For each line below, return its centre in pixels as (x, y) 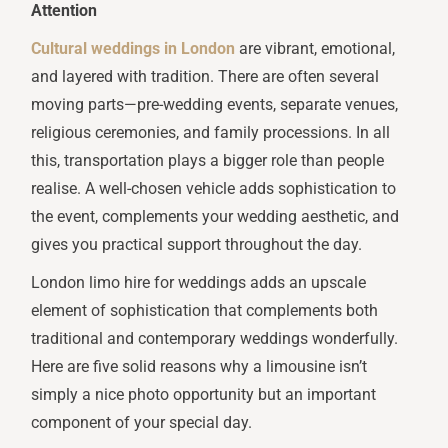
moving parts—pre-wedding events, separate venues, (215, 105)
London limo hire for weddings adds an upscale (199, 283)
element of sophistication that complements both (205, 311)
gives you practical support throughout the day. (197, 245)
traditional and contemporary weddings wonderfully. (215, 339)
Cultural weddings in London (133, 49)
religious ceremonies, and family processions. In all (211, 133)
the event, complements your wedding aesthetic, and (215, 217)
